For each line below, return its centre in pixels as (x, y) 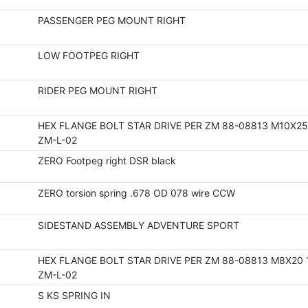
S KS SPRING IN (74, 295)
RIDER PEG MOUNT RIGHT (97, 90)
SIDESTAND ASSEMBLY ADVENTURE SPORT (138, 225)
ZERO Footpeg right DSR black (107, 161)
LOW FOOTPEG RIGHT (88, 55)
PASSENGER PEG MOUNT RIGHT (111, 20)
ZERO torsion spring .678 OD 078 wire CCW (136, 193)
